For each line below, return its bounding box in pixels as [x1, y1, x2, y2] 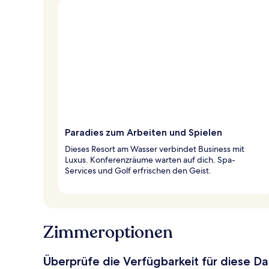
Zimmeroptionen [43, 220, 173, 244]
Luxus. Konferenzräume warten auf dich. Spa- [65, 154, 235, 165]
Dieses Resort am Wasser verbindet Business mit [65, 143, 244, 154]
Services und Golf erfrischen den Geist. [65, 165, 211, 176]
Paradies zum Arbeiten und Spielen [65, 126, 222, 138]
